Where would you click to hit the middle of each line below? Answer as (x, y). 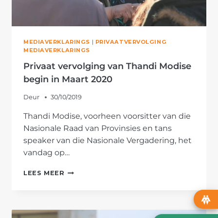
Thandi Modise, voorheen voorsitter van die (107, 116)
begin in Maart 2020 (68, 80)
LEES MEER (44, 173)
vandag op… (46, 152)
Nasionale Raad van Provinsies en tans (98, 128)
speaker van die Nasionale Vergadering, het (108, 140)
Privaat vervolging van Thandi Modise (107, 66)
